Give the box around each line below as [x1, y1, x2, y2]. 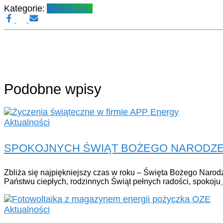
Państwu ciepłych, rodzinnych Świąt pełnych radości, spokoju [4, 177, 221, 186]
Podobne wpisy [4, 81, 102, 98]
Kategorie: [4, 3, 47, 14]
